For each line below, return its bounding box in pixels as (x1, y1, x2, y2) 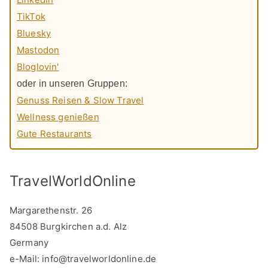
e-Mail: (10, 253, 42, 265)
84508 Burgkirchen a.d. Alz (10, 221, 127, 233)
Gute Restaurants (17, 127, 92, 139)
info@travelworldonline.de (42, 253, 157, 265)
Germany (10, 237, 49, 249)
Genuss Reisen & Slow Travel (17, 94, 144, 106)
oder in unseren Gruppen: (17, 78, 127, 89)
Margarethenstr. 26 (10, 205, 92, 217)
